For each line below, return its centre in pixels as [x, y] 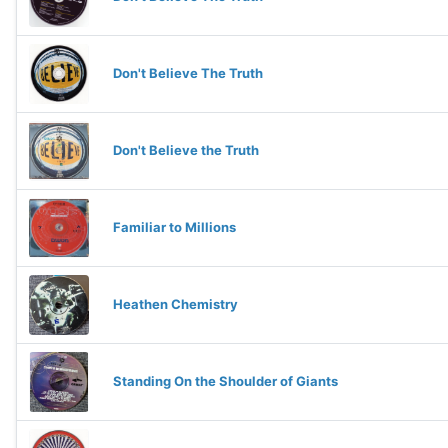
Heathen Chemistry [175, 304]
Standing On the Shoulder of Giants [225, 381]
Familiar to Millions [174, 227]
